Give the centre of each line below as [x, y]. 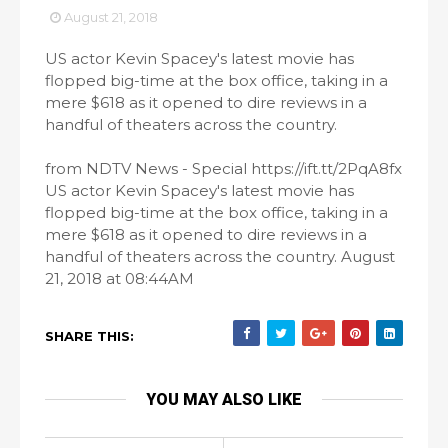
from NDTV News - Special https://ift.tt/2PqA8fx [223, 168]
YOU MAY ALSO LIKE [224, 399]
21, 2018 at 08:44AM [119, 278]
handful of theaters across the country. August [220, 256]
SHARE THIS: [89, 336]
